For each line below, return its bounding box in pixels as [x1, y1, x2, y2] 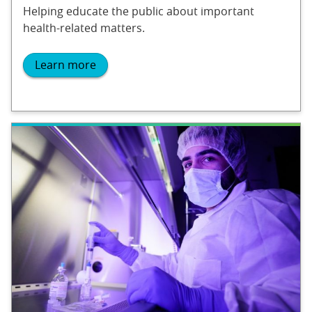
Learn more [35, 57, 96, 73]
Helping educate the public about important [23, 3, 254, 19]
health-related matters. [23, 20, 145, 36]
